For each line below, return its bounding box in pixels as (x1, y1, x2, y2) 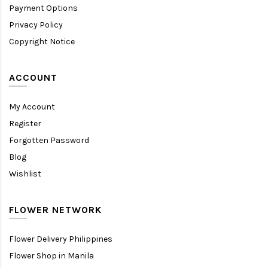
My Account (9, 101, 55, 112)
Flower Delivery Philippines (9, 233, 112, 244)
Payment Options (9, 2, 78, 13)
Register (9, 118, 41, 129)
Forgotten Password (9, 135, 89, 145)
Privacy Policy (9, 19, 63, 30)
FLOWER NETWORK (9, 203, 102, 215)
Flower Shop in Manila (9, 250, 94, 261)
